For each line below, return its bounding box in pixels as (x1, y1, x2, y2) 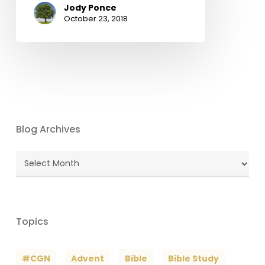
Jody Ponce (63, 1, 117, 14)
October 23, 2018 (63, 12, 128, 24)
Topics (15, 215, 49, 229)
